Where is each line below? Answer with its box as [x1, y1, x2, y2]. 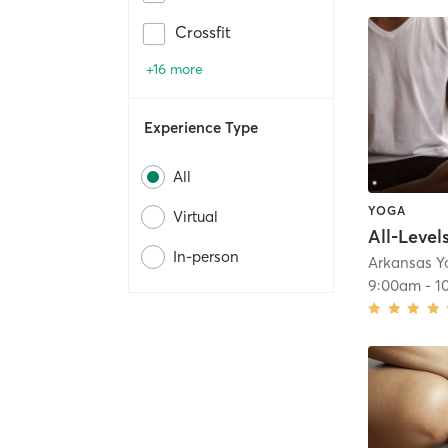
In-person [173, 247, 239, 267]
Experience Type [144, 118, 258, 138]
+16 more [146, 60, 203, 79]
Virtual [173, 207, 218, 227]
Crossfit [175, 22, 231, 43]
